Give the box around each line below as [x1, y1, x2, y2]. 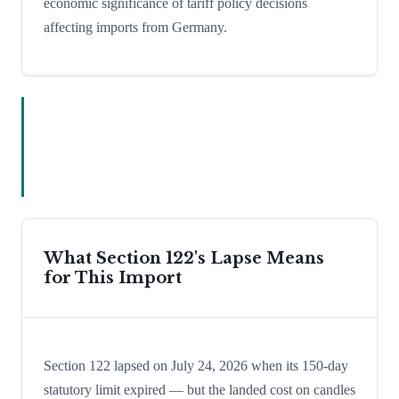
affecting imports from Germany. [44, 20, 227, 36]
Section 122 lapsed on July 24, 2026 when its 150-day [44, 358, 348, 374]
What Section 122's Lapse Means [44, 248, 324, 269]
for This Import [44, 268, 182, 289]
